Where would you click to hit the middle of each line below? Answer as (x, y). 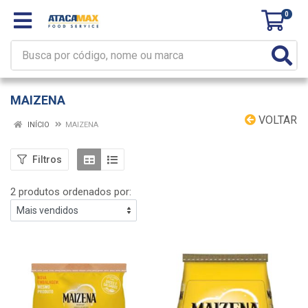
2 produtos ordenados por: (71, 192)
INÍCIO (37, 125)
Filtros (47, 159)
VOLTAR (276, 120)
